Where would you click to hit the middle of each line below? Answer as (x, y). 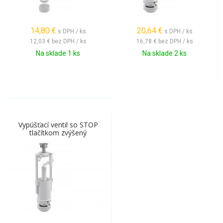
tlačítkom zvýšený (58, 133)
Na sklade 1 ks (58, 53)
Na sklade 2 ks (165, 53)
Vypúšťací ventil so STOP (58, 125)
